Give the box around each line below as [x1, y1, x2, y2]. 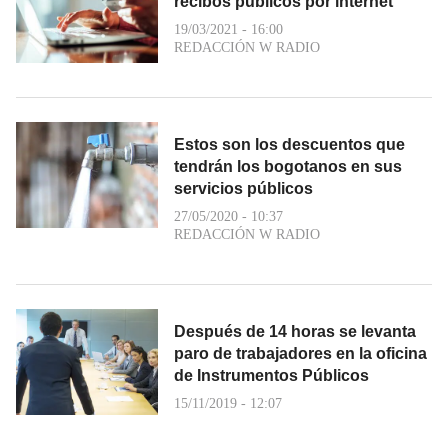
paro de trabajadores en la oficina [174, 344, 427, 362]
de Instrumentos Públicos [174, 366, 369, 384]
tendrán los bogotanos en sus [174, 157, 402, 175]
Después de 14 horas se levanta [174, 322, 416, 340]
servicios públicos [174, 179, 313, 197]
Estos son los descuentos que [174, 135, 405, 153]
